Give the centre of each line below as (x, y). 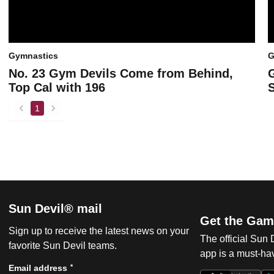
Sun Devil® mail (55, 209)
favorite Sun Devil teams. (63, 246)
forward (67, 113)
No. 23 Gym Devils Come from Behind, (121, 74)
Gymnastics (33, 55)
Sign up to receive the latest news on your (99, 231)
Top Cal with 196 (57, 88)
